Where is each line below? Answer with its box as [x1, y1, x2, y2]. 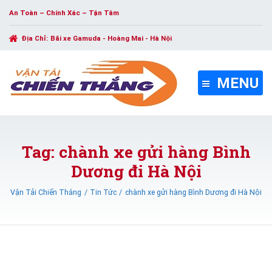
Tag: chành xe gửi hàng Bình [21, 141, 251, 163]
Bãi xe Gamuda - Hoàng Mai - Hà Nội [50, 33, 172, 42]
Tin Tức [90, 188, 117, 197]
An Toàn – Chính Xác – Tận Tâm [9, 8, 119, 17]
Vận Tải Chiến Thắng [10, 188, 82, 197]
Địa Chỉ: [22, 33, 49, 42]
